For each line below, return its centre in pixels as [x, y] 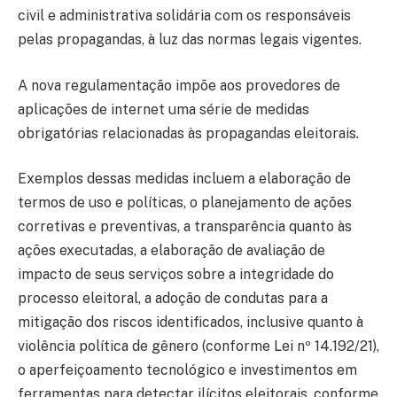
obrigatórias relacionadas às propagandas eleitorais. [188, 133]
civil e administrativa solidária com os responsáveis [184, 16]
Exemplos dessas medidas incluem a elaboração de [184, 179]
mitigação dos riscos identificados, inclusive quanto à [191, 323]
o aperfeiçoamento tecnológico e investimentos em [187, 370]
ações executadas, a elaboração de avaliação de [171, 251]
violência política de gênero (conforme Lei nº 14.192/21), [198, 346]
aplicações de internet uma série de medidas [163, 109]
